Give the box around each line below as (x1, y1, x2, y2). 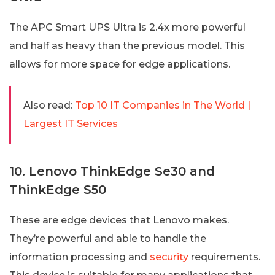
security (147, 250, 188, 263)
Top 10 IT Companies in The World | (75, 99, 250, 111)
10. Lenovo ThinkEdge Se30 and (9, 163, 215, 179)
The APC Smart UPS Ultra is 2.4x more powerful (9, 21, 246, 33)
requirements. (188, 250, 260, 263)
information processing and (9, 250, 147, 263)
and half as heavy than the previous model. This (9, 39, 245, 52)
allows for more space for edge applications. (9, 58, 230, 70)
